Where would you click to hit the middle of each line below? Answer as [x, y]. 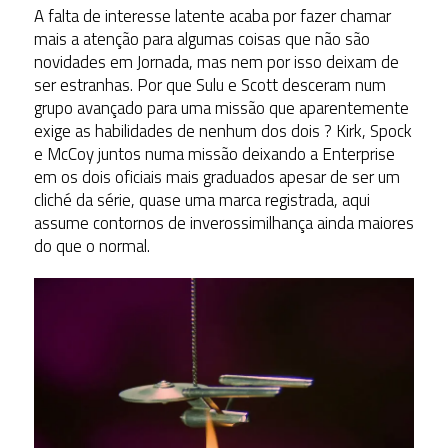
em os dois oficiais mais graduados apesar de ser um [216, 177]
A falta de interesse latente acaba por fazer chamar [212, 16]
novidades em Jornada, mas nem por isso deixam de [216, 62]
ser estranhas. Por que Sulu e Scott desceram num [209, 85]
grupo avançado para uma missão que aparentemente [221, 108]
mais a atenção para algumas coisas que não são [201, 39]
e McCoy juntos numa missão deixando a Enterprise [214, 154]
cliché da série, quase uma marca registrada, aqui [201, 200]
